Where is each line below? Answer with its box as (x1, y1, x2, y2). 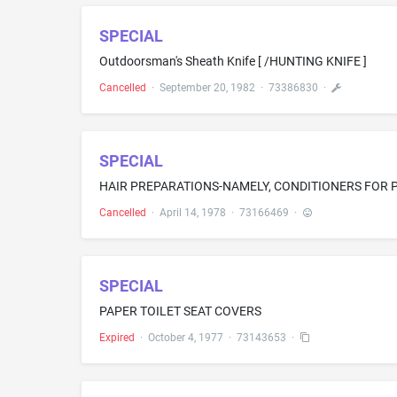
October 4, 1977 (148, 331, 223, 344)
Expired (99, 331, 135, 344)
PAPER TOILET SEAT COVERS (99, 303, 261, 318)
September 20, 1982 (160, 81, 255, 94)
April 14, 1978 (160, 206, 226, 219)
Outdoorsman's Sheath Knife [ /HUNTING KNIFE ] (99, 53, 367, 68)
